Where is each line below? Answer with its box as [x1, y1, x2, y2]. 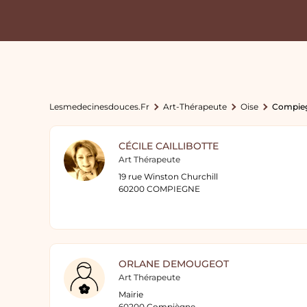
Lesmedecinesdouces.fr [49, 101, 149, 112]
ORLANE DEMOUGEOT [119, 258, 229, 270]
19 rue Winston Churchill [119, 171, 218, 182]
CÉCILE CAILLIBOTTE [119, 140, 219, 152]
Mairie [119, 289, 143, 299]
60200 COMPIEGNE [119, 184, 200, 194]
